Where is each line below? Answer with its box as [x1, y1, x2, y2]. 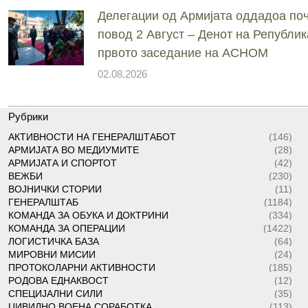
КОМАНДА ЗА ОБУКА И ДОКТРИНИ [8, 209, 168, 221]
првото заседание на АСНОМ [97, 45, 268, 60]
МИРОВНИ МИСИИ [8, 248, 96, 260]
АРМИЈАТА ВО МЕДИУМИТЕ [8, 144, 139, 155]
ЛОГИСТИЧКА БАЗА [8, 235, 99, 247]
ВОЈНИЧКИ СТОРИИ [8, 183, 102, 195]
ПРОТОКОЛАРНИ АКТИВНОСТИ [8, 261, 155, 273]
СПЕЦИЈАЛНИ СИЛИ [8, 287, 102, 299]
